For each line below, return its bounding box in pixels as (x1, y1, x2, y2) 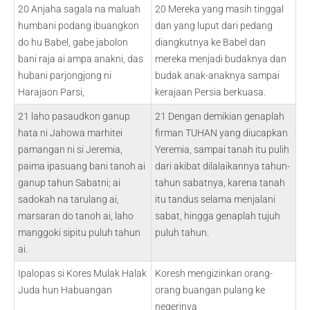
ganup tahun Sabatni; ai (18, 177, 120, 188)
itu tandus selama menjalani (155, 194, 275, 205)
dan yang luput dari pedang (155, 20, 273, 31)
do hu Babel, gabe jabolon (18, 37, 128, 48)
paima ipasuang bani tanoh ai (18, 161, 145, 172)
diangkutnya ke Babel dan (155, 37, 266, 48)
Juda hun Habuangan (18, 284, 112, 295)
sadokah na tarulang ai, (18, 194, 119, 205)
